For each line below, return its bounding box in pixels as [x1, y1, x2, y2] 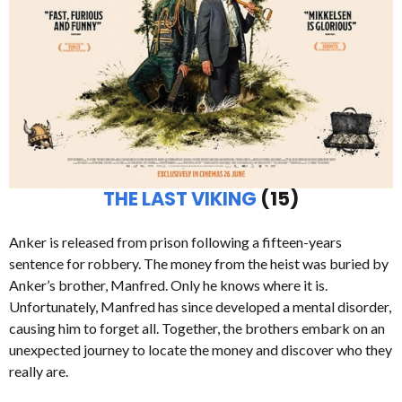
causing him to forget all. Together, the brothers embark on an [9, 319, 385, 337]
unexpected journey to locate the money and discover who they [9, 341, 392, 359]
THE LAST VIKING [103, 186, 260, 213]
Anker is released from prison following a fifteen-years [9, 233, 342, 251]
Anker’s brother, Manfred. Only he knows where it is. [9, 276, 328, 294]
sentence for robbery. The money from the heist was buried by [9, 255, 389, 273]
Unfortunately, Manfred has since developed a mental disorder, [9, 298, 391, 316]
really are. [9, 363, 68, 380]
